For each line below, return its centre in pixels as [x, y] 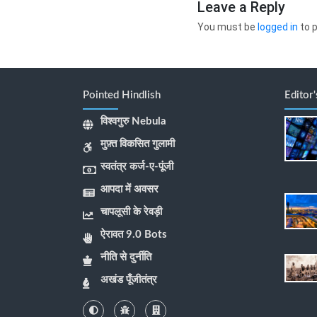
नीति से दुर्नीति [126, 258]
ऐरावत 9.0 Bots [134, 235]
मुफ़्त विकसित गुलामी [138, 144]
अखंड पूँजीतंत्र [129, 280]
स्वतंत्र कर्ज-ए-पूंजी [137, 167]
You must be [227, 27]
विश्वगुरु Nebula [133, 122]
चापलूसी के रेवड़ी [131, 212]
